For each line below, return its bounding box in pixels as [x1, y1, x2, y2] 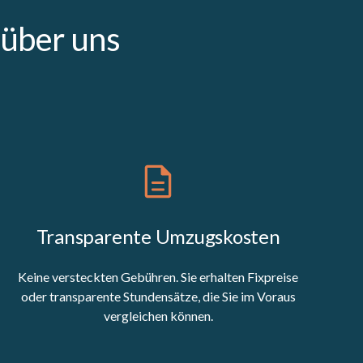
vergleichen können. [103, 307, 213, 323]
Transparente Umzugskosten [36, 224, 280, 248]
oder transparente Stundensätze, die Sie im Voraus [20, 288, 296, 304]
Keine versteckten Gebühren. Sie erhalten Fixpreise [18, 268, 299, 284]
